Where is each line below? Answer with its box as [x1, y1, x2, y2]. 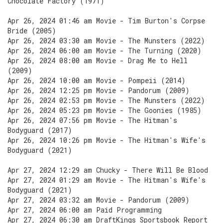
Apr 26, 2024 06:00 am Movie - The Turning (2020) [7, 46, 202, 55]
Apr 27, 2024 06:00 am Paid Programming [7, 205, 162, 215]
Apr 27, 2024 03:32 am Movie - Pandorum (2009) [7, 195, 190, 205]
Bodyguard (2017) [7, 125, 72, 135]
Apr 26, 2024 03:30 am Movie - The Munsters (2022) [7, 36, 205, 45]
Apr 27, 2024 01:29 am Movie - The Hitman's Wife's [7, 175, 206, 185]
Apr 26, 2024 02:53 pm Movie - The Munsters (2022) [7, 96, 205, 105]
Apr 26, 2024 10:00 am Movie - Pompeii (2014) [7, 76, 186, 85]
